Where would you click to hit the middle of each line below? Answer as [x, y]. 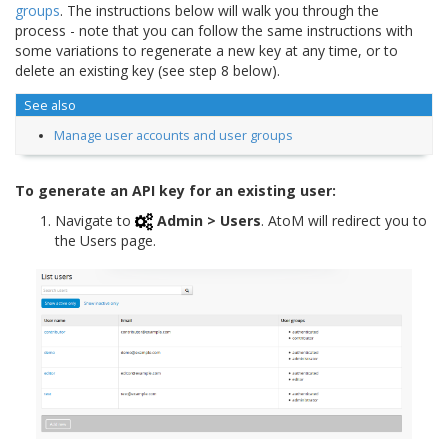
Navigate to [95, 220]
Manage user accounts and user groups [173, 136]
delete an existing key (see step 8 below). [147, 70]
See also [49, 105]
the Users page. [105, 240]
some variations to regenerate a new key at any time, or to [206, 50]
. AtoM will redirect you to [344, 220]
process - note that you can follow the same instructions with [214, 30]
